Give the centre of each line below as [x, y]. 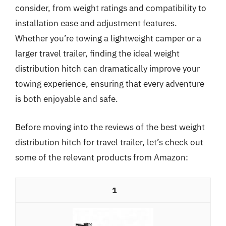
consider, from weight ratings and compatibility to [111, 8]
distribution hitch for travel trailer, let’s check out [109, 142]
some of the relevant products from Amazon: [102, 157]
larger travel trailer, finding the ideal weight [97, 53]
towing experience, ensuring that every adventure [110, 84]
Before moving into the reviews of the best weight [110, 127]
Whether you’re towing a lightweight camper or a [108, 38]
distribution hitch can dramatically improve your [107, 69]
